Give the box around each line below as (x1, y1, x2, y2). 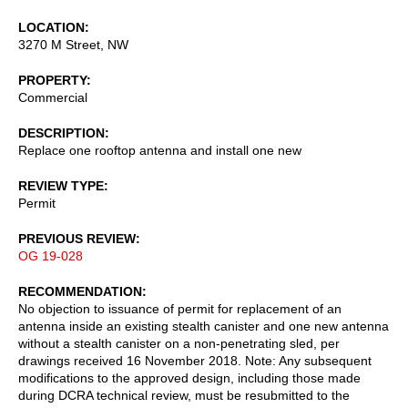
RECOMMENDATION (18, 283, 142, 299)
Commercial (18, 89, 87, 105)
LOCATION (18, 19, 85, 35)
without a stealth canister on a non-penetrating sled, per (18, 335, 340, 351)
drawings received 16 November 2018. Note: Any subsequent (18, 352, 372, 368)
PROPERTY (18, 72, 87, 87)
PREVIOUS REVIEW (18, 230, 136, 246)
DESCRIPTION (18, 125, 105, 140)
